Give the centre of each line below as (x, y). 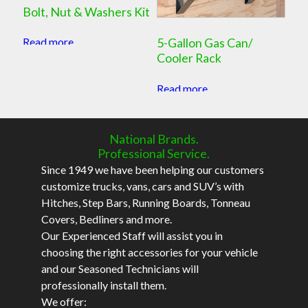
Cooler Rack (189, 58)
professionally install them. (103, 285)
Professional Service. (154, 153)
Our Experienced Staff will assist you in (132, 236)
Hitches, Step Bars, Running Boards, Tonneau (145, 203)
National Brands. (154, 139)
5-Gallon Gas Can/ (205, 43)
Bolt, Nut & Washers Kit (86, 11)
